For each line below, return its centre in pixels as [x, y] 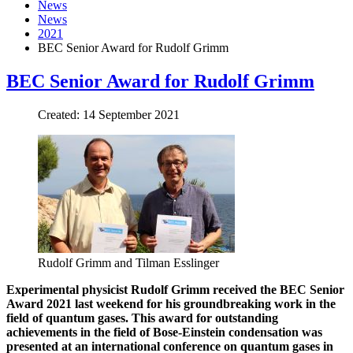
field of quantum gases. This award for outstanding [142, 318]
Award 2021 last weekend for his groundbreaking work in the [171, 303]
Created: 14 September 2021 [109, 114]
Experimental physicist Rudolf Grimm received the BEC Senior [175, 289]
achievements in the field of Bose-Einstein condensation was [164, 332]
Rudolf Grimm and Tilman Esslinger [128, 262]
